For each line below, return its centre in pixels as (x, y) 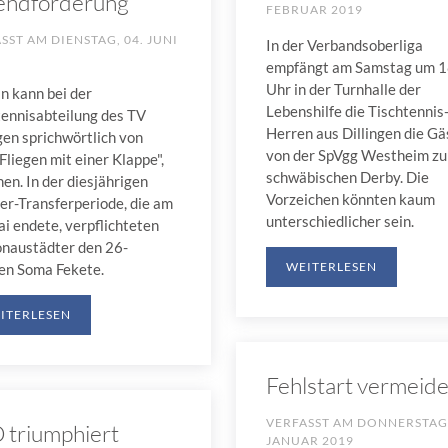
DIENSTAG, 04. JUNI (114, 40)
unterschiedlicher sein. (339, 221)
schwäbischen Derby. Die (347, 177)
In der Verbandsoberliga (344, 45)
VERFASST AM (311, 423)
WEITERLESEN (331, 267)
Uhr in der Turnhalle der (343, 89)
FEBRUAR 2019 (314, 10)
